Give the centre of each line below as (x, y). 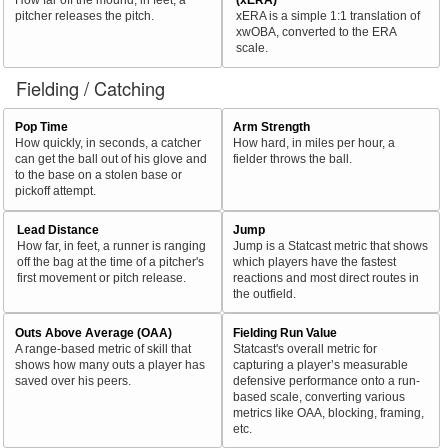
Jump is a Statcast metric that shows (330, 246)
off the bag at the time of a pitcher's (111, 262)
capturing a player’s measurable (320, 364)
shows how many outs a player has (109, 364)
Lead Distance (58, 230)
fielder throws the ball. (292, 159)
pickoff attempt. (55, 191)
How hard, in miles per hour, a (313, 143)
